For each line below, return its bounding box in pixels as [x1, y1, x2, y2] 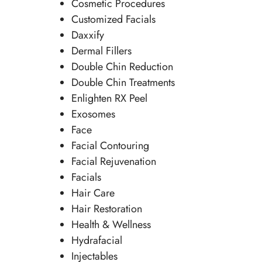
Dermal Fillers [71, 43, 132, 59]
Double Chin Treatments [71, 75, 175, 91]
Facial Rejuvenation [71, 154, 156, 170]
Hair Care [71, 185, 115, 201]
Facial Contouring [71, 138, 149, 154]
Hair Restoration [71, 201, 142, 217]
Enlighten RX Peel [71, 91, 147, 106]
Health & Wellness [71, 217, 151, 233]
